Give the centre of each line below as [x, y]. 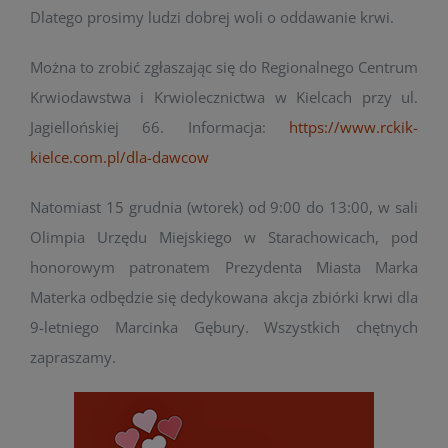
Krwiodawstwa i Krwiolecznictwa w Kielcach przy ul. [224, 97]
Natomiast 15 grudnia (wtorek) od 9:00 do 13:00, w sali [224, 207]
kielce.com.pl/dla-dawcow [119, 157]
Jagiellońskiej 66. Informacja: [159, 127]
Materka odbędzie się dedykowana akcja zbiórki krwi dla [224, 297]
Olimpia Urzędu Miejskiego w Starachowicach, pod [224, 237]
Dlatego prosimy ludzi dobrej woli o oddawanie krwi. [211, 17]
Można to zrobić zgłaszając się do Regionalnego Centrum [224, 67]
